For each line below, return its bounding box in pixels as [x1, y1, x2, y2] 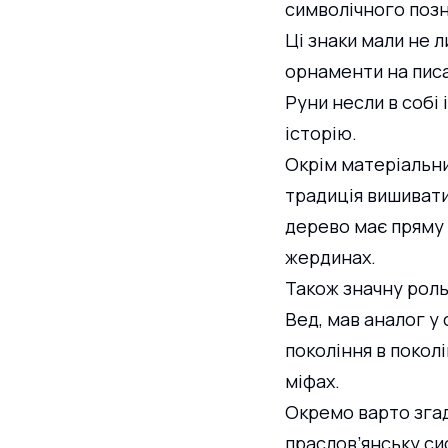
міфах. [285, 369, 340, 394]
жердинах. [285, 245, 376, 270]
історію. [285, 121, 357, 146]
